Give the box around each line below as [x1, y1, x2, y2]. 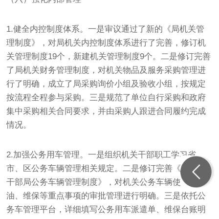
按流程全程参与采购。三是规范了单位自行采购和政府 [6, 92, 206, 102]
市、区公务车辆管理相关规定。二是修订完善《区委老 [6, 163, 206, 173]
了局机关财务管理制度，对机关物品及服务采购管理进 [6, 65, 206, 75]
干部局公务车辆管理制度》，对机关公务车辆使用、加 [6, 177, 206, 187]
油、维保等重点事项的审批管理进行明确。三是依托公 [6, 191, 206, 200]
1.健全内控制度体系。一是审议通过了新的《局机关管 [6, 24, 205, 34]
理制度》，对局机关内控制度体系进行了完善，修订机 [6, 38, 206, 47]
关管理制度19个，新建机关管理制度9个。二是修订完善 [6, 51, 211, 61]
